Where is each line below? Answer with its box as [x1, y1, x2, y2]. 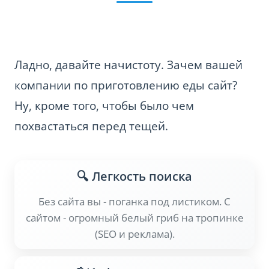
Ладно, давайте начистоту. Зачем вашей [14, 57, 243, 73]
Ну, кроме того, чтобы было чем [14, 98, 194, 114]
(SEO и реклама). [94, 227, 175, 241]
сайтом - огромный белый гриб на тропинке [25, 211, 244, 225]
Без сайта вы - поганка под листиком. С [38, 195, 231, 209]
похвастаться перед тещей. [14, 118, 168, 134]
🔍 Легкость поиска [77, 168, 192, 185]
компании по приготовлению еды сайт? [14, 77, 237, 94]
